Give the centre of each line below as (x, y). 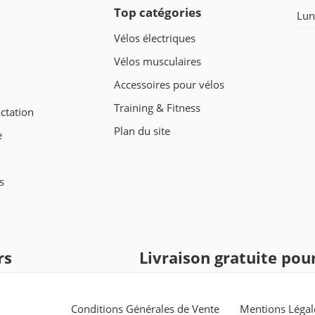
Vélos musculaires (157, 61)
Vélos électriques (155, 38)
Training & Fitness (157, 108)
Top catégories (157, 13)
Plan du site (142, 131)
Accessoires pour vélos (169, 84)
